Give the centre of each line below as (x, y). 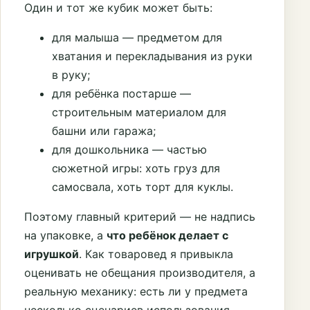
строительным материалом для (139, 112)
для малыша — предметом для (137, 37)
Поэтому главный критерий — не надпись (140, 216)
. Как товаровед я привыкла (156, 254)
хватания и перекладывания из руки (152, 56)
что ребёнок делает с (167, 235)
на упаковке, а (65, 235)
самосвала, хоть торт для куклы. (143, 186)
